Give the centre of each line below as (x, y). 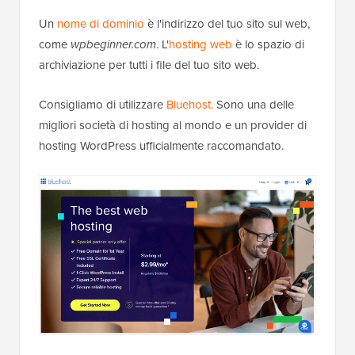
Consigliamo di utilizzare (103, 105)
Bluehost (189, 105)
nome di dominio (101, 24)
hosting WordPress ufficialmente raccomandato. (161, 146)
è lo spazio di (268, 45)
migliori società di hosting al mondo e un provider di (173, 126)
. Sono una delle (252, 105)
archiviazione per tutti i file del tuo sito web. (149, 65)
